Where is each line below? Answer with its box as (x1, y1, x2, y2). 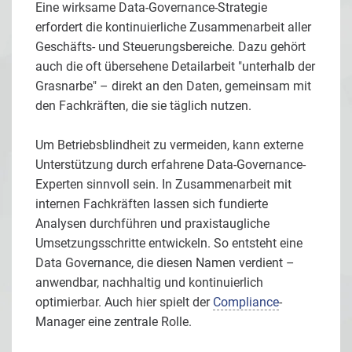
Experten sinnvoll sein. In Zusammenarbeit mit (35, 176, 291, 192)
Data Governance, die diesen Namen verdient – (35, 255, 295, 270)
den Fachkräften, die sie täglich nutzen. (35, 97, 251, 113)
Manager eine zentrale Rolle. (35, 313, 192, 329)
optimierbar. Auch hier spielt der (35, 294, 213, 310)
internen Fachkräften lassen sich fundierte (35, 196, 268, 211)
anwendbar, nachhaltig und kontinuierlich (35, 274, 263, 290)
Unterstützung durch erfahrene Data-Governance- (35, 156, 306, 172)
